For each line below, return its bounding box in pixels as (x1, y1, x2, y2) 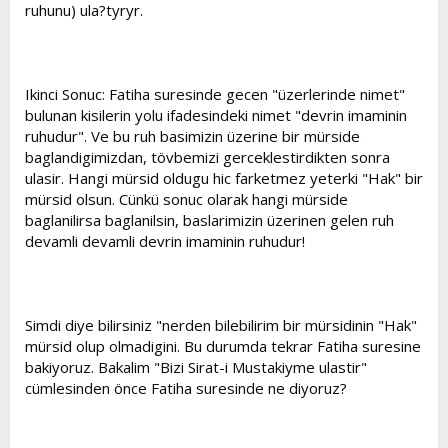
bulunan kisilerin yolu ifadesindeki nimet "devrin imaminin (25, 105, 407, 125)
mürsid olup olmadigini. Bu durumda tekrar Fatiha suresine (25, 336, 421, 356)
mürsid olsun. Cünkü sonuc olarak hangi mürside (25, 189, 348, 209)
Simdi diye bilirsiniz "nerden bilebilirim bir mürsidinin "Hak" (25, 315, 417, 335)
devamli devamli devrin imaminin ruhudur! (25, 231, 305, 251)
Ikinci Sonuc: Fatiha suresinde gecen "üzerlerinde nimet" (25, 84, 405, 104)
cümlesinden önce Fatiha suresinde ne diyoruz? (25, 378, 347, 398)
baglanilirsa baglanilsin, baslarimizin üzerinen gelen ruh (25, 210, 394, 230)
